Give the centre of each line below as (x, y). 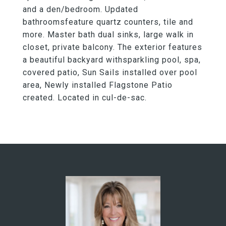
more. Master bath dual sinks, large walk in (108, 35)
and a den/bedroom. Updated (80, 9)
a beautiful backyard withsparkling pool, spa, (112, 60)
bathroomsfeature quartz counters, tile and (108, 22)
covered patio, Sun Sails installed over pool (110, 72)
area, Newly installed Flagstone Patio (98, 85)
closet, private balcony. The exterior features (112, 47)
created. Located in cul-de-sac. (85, 98)
